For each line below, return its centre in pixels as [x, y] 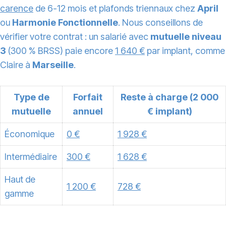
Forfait [88, 97]
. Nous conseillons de [160, 23]
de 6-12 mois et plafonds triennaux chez [115, 9]
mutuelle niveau [186, 37]
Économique [30, 134]
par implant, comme [185, 51]
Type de [31, 97]
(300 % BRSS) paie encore [61, 51]
